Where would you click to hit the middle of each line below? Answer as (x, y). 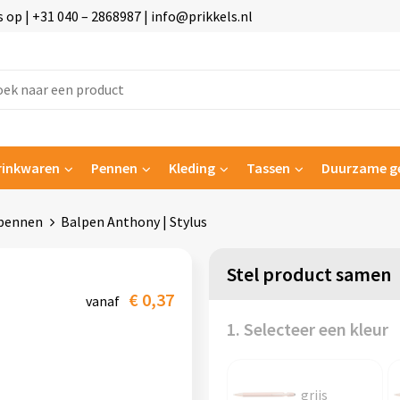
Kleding (192, 168)
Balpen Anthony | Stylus (133, 221)
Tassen (268, 168)
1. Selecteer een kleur (307, 329)
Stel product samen (308, 274)
